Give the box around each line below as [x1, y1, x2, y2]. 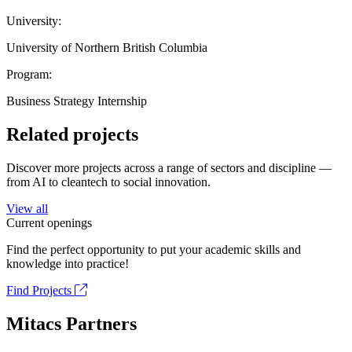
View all [6, 201, 48, 215]
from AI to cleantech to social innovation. [6, 174, 211, 189]
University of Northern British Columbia [6, 40, 207, 54]
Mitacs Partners [6, 313, 137, 334]
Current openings [6, 215, 92, 229]
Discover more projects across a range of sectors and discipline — [6, 160, 332, 174]
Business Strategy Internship [6, 93, 147, 108]
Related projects [6, 123, 138, 145]
